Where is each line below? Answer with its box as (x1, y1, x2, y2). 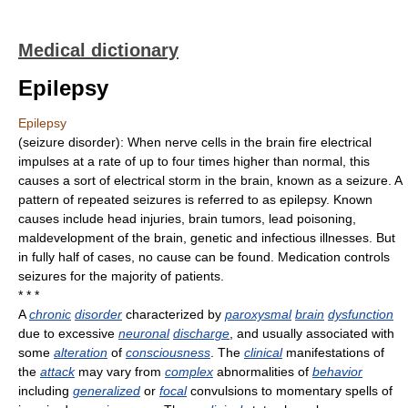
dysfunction (328, 307, 393, 321)
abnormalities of (213, 364, 312, 379)
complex (165, 364, 213, 379)
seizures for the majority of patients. (18, 269, 224, 283)
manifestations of (282, 345, 384, 360)
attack (40, 364, 75, 379)
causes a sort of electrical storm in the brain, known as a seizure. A (18, 173, 402, 188)
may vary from (75, 364, 165, 379)
